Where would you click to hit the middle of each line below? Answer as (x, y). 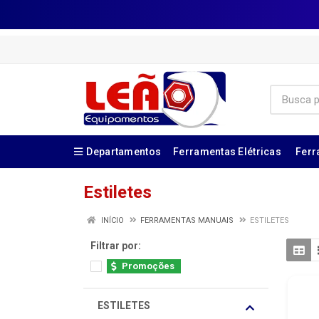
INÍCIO (111, 220)
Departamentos (124, 152)
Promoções (148, 266)
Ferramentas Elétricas (228, 152)
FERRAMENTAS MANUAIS (187, 220)
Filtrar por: (116, 246)
